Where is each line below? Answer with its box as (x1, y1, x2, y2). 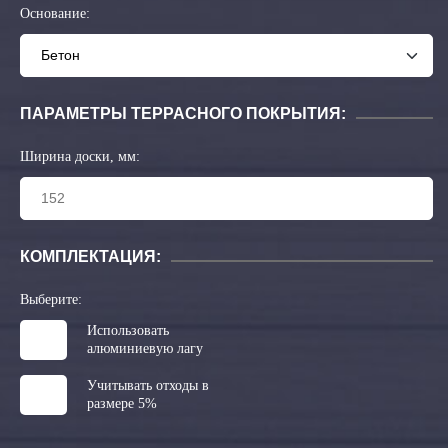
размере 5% (87, 396, 157, 411)
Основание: (20, 6, 90, 21)
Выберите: (20, 292, 82, 307)
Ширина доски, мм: (20, 149, 140, 164)
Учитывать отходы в (87, 378, 209, 393)
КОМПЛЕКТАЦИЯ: (20, 248, 161, 265)
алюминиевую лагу (87, 341, 203, 356)
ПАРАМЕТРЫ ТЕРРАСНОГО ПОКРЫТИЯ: (20, 105, 346, 122)
